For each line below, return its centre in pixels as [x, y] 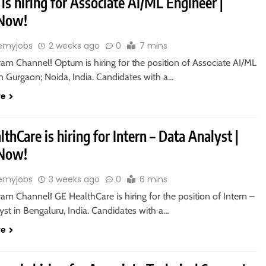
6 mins [154, 180]
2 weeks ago [75, 46]
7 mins [154, 46]
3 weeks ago [75, 180]
